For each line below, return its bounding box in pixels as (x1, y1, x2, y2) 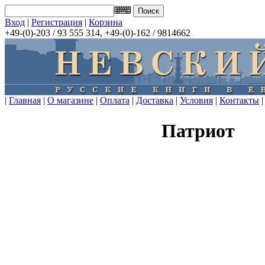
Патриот (161, 120, 235, 142)
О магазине (47, 95, 93, 105)
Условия (180, 95, 213, 105)
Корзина (89, 17, 122, 27)
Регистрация (31, 17, 82, 27)
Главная (9, 95, 41, 105)
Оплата (100, 95, 130, 105)
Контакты (219, 95, 259, 105)
